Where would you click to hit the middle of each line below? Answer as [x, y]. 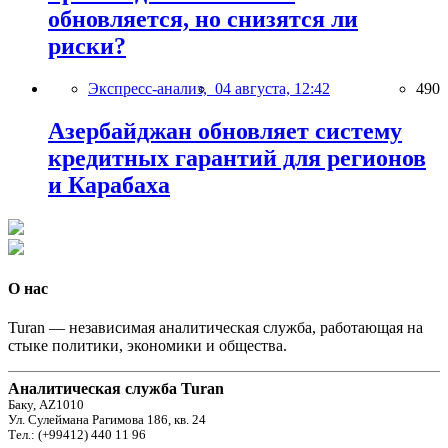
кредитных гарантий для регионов [237, 157]
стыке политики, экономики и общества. [147, 346]
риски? [87, 46]
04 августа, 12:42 [272, 88]
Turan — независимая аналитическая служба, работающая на [215, 328]
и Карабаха [109, 184]
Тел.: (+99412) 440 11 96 [77, 435]
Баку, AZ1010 [46, 405]
